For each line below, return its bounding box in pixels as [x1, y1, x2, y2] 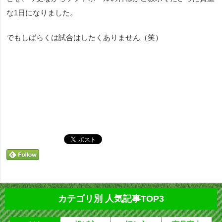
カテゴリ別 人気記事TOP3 [58, 194, 164, 204]
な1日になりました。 [6, 8, 77, 17]
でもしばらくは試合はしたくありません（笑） [6, 33, 163, 42]
